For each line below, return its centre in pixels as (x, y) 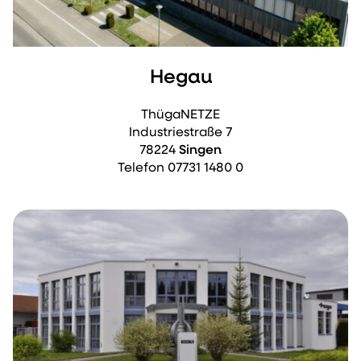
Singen (200, 151)
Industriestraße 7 (180, 133)
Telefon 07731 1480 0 (180, 168)
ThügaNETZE (180, 115)
